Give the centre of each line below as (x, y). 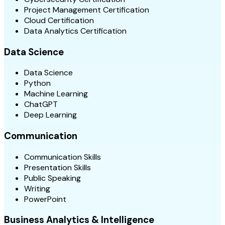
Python (37, 83)
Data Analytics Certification (75, 31)
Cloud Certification (59, 20)
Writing (37, 188)
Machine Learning (56, 94)
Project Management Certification (87, 10)
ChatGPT (41, 104)
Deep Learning (50, 115)
